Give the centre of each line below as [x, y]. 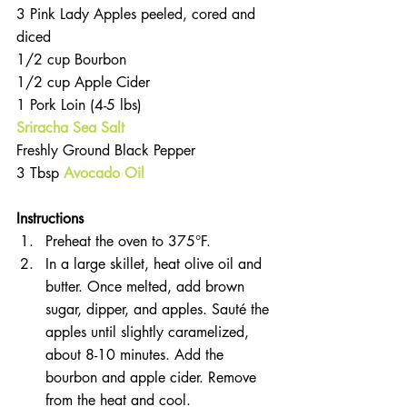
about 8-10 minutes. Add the [137, 355]
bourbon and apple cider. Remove [153, 378]
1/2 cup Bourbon [76, 60]
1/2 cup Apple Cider [88, 83]
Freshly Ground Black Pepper [110, 151]
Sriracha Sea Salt [70, 128]
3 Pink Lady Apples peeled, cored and [138, 15]
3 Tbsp [40, 174]
